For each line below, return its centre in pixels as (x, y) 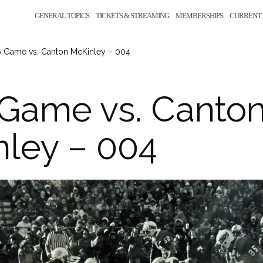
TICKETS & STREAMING (132, 16)
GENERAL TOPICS (62, 16)
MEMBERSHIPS (199, 16)
